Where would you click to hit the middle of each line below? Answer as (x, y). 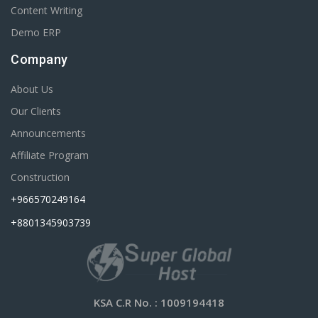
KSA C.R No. (123, 303)
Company (39, 60)
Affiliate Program (50, 155)
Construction (40, 177)
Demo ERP (36, 33)
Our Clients (36, 111)
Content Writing (46, 11)
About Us (32, 89)
